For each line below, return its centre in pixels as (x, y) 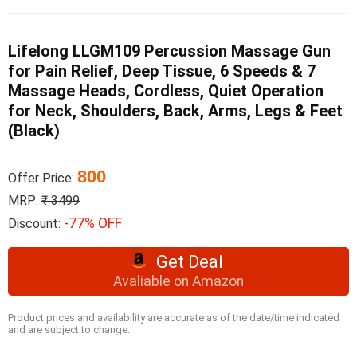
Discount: (36, 224)
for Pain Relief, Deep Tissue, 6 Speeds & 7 (162, 71)
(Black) (34, 131)
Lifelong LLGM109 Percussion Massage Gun (169, 51)
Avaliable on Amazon (178, 282)
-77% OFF (93, 223)
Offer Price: (43, 178)
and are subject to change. (69, 329)
